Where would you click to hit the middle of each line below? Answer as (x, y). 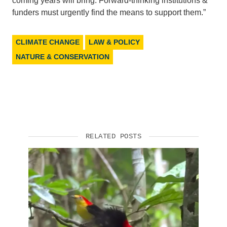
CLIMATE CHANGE (48, 42)
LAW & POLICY (114, 42)
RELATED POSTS (113, 136)
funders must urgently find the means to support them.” (109, 12)
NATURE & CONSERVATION (63, 56)
